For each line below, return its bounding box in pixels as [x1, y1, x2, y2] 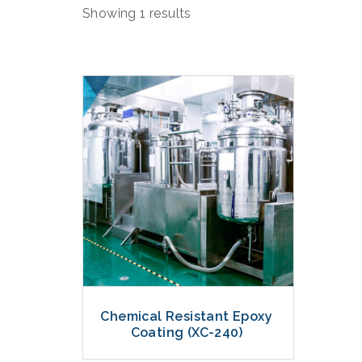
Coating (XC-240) [130, 325, 242, 341]
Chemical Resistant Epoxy [100, 309, 273, 325]
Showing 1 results [82, 6, 192, 21]
